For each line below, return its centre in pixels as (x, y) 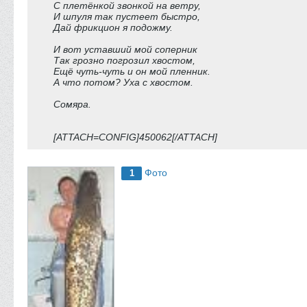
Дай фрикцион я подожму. (113, 27)
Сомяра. (72, 104)
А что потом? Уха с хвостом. (123, 82)
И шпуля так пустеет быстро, (127, 16)
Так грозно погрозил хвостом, (124, 60)
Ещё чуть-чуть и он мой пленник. (132, 71)
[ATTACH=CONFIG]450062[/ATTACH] (135, 137)
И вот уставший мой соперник (125, 49)
